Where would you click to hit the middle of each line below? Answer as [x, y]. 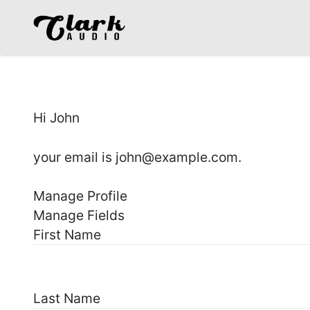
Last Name [67, 298]
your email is [74, 157]
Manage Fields [79, 216]
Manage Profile [80, 196]
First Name [67, 235]
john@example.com [177, 157]
